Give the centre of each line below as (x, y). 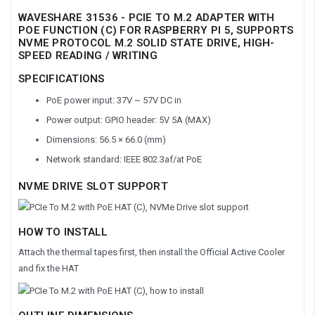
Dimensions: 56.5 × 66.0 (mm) (106, 139)
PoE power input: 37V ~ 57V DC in (114, 100)
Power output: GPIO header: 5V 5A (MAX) (129, 120)
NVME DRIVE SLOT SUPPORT (93, 186)
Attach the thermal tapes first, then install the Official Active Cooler (152, 252)
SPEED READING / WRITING (88, 55)
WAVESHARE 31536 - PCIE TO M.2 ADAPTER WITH (147, 17)
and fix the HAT (49, 268)
